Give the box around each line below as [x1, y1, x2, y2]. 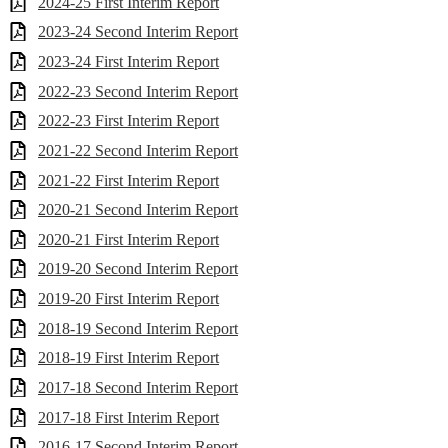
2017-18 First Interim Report [38, 408, 219, 426]
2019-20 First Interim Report [38, 290, 219, 307]
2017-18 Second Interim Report [38, 378, 238, 396]
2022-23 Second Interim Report [38, 82, 238, 100]
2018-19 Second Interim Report [38, 319, 238, 337]
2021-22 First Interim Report [38, 171, 219, 189]
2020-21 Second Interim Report [38, 201, 238, 219]
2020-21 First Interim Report [38, 230, 219, 248]
